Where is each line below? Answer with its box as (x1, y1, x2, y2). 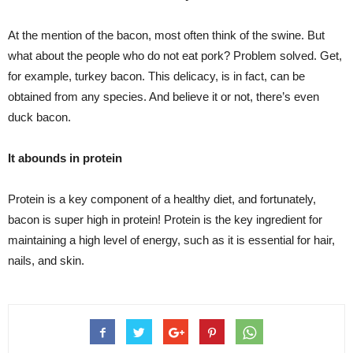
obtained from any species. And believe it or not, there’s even (8, 89, 319, 103)
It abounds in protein (8, 150, 122, 165)
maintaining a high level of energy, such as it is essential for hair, (8, 232, 335, 247)
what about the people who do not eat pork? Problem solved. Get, (8, 48, 342, 62)
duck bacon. (8, 110, 71, 124)
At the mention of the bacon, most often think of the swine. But (8, 28, 325, 42)
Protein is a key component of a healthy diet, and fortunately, (8, 191, 316, 206)
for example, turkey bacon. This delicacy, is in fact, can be (8, 69, 305, 83)
